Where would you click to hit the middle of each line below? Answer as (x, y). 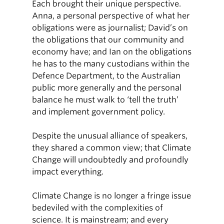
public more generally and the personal (107, 88)
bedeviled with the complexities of (98, 208)
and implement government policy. (99, 112)
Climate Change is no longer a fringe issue (112, 196)
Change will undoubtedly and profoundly (110, 160)
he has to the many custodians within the (111, 64)
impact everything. (68, 172)
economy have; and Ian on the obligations (112, 52)
